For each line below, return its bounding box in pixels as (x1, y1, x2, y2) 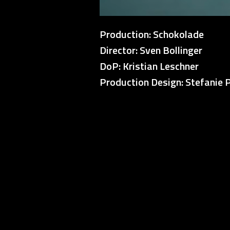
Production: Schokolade (100, 26, 204, 42)
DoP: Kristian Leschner (100, 57, 199, 74)
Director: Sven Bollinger (100, 42, 202, 58)
